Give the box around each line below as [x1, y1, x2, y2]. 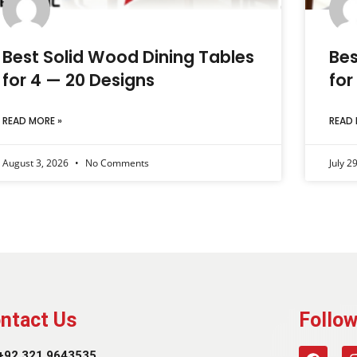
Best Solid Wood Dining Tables [2, 45, 254, 69]
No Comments [82, 156, 149, 171]
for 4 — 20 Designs [2, 69, 155, 92]
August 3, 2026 [2, 156, 71, 171]
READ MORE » [2, 114, 62, 128]
